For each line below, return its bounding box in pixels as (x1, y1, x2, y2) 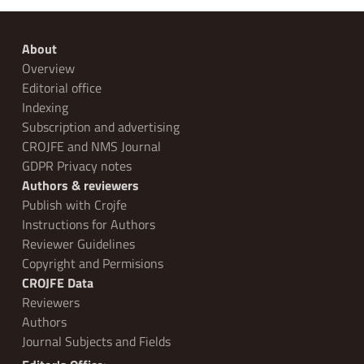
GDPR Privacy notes (21, 156, 132, 176)
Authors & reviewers (21, 175, 139, 196)
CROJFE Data (21, 273, 93, 293)
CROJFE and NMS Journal (21, 136, 161, 157)
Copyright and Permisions (21, 253, 163, 274)
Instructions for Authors (21, 214, 155, 235)
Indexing (21, 97, 68, 118)
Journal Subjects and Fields (21, 331, 171, 352)
